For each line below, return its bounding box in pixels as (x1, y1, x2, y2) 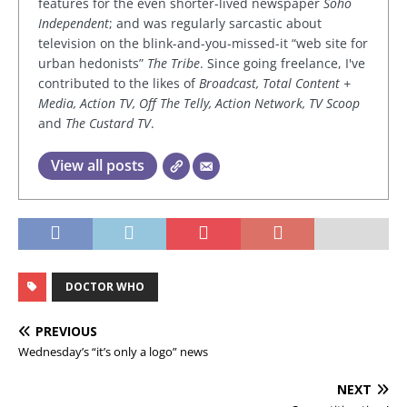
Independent (38, 15, 109, 32)
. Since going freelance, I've (200, 55, 365, 72)
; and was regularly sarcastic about (109, 15, 322, 32)
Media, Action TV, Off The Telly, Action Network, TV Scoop (38, 94, 360, 112)
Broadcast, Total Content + (199, 74, 351, 92)
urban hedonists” (38, 55, 147, 72)
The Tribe (147, 55, 200, 72)
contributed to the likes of (38, 74, 199, 92)
